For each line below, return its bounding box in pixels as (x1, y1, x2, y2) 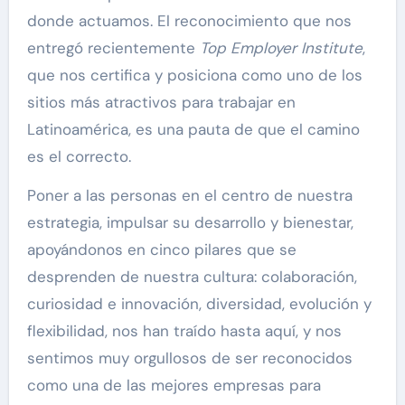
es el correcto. (26, 146, 131, 167)
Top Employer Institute (199, 38, 363, 59)
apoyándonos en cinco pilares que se (26, 240, 297, 260)
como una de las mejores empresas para (26, 375, 321, 396)
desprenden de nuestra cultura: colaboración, (26, 267, 357, 287)
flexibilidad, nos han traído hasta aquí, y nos (26, 321, 342, 342)
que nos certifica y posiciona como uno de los (26, 65, 363, 86)
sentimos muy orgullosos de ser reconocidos (26, 348, 353, 369)
